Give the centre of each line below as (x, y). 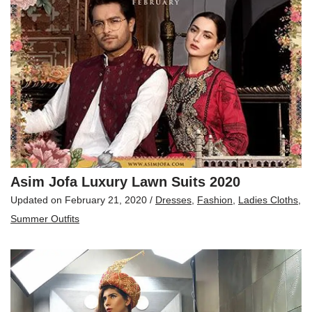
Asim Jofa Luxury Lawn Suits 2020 (125, 181)
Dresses (173, 200)
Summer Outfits (45, 218)
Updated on (38, 200)
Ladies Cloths (268, 200)
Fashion (215, 200)
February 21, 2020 (106, 200)
